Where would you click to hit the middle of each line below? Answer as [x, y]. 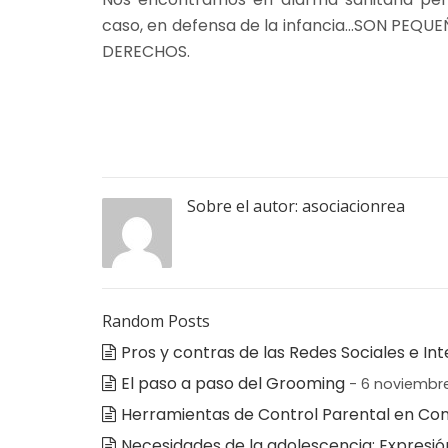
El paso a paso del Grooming [233, 384]
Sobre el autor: [244, 206]
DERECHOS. [146, 52]
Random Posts [156, 321]
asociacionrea [353, 206]
